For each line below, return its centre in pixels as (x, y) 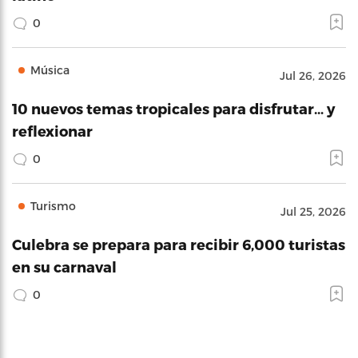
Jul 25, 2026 (313, 211)
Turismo (53, 205)
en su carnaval (64, 266)
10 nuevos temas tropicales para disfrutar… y (173, 108)
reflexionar (52, 130)
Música (50, 70)
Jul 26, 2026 (313, 75)
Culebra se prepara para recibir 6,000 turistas (179, 244)
